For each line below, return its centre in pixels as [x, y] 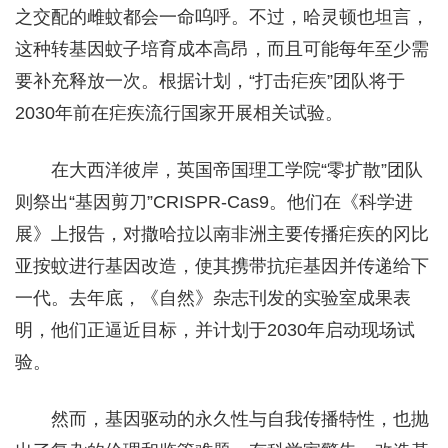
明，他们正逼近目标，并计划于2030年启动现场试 [215, 329]
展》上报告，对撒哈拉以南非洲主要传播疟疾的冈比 [222, 233]
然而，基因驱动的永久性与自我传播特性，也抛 [240, 418]
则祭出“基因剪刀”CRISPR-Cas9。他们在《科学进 [214, 201]
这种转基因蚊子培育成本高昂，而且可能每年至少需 [222, 48]
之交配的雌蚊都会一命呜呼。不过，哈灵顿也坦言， [222, 16]
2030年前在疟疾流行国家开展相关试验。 [179, 112]
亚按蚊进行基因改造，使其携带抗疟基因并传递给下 [222, 265]
